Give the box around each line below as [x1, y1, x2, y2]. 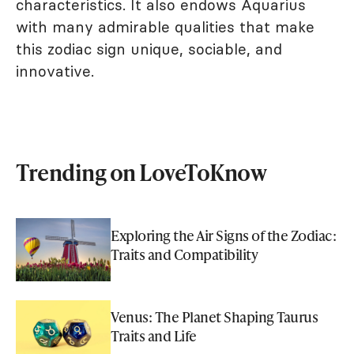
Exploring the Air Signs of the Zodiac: [111, 224, 336, 245]
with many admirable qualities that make [16, 17, 314, 36]
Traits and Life [111, 325, 197, 345]
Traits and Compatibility [111, 243, 258, 264]
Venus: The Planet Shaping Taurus [111, 306, 318, 326]
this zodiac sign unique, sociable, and [16, 39, 282, 58]
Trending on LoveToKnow [16, 156, 266, 187]
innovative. [16, 61, 94, 81]
